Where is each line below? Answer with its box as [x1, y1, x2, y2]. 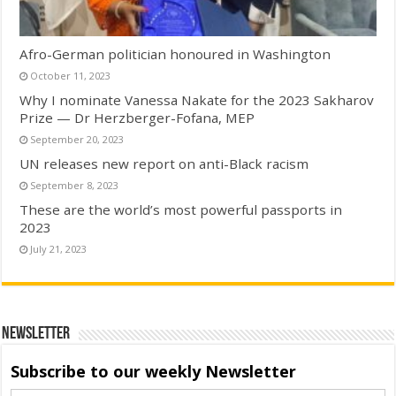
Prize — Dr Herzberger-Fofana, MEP [19, 109, 255, 127]
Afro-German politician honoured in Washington [19, 45, 331, 64]
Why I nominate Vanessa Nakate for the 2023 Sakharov [19, 91, 375, 110]
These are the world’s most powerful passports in [19, 201, 343, 219]
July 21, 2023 [30, 242, 88, 256]
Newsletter [2, 325, 71, 344]
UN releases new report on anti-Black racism [19, 155, 309, 173]
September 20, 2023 [30, 133, 125, 147]
